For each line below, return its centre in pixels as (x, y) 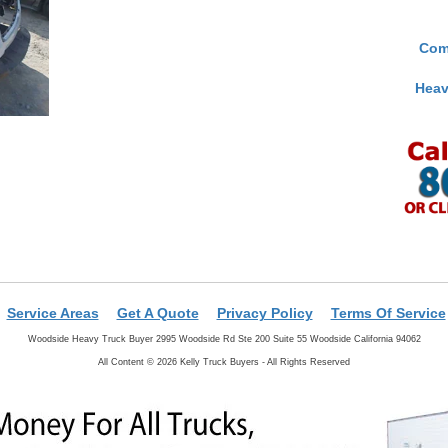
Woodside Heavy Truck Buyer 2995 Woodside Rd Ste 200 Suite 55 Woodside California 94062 (224, 338)
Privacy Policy (264, 312)
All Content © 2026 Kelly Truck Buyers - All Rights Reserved (224, 361)
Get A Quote (157, 312)
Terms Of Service (388, 312)
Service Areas (52, 312)
